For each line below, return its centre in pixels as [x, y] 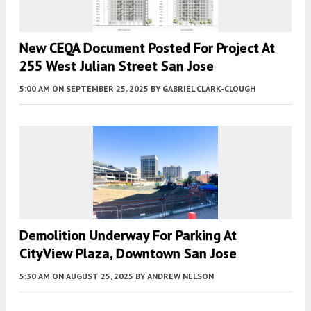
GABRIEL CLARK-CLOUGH [209, 89]
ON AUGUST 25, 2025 [93, 276]
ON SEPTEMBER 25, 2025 [100, 89]
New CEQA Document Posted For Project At [147, 48]
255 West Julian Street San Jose [117, 66]
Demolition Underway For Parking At [128, 236]
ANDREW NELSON [180, 276]
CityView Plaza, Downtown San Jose [128, 254]
